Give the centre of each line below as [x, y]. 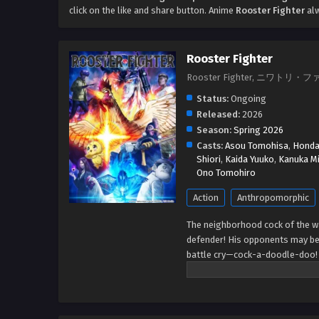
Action [206, 198]
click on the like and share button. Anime [152, 11]
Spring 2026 [258, 130]
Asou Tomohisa [257, 146]
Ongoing [247, 99]
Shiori [209, 159]
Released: [218, 115]
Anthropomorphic [273, 198]
